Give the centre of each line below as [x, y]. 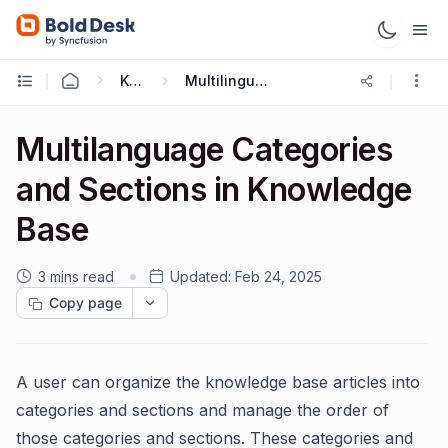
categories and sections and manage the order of [202, 410]
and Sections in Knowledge [214, 189]
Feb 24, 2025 [278, 276]
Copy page [85, 302]
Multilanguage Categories [204, 149]
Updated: [200, 276]
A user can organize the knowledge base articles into [218, 382]
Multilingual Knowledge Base [261, 80]
